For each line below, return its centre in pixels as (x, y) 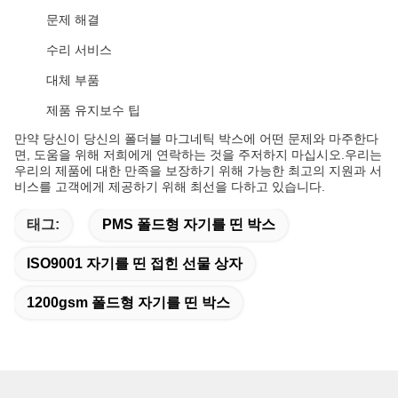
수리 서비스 (79, 50)
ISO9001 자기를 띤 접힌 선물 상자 (135, 263)
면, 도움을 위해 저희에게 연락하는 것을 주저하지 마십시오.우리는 (198, 155)
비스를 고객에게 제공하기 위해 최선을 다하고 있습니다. (170, 187)
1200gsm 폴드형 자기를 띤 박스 (128, 302)
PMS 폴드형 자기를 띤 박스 (189, 224)
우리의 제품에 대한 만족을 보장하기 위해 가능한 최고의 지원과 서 (198, 171)
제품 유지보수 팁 (93, 110)
